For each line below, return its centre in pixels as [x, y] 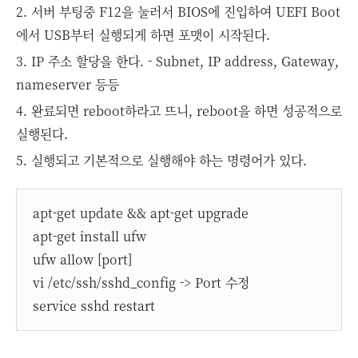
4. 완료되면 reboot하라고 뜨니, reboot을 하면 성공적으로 [179, 111]
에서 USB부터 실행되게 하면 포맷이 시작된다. [143, 35]
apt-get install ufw [89, 236]
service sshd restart [94, 306]
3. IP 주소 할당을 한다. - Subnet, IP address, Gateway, [177, 61]
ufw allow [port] [82, 259]
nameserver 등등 [68, 84]
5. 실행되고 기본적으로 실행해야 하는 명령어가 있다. [161, 160]
